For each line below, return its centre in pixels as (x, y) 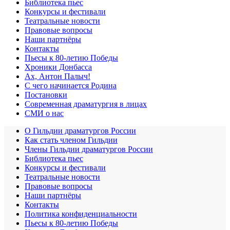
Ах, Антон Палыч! (57, 76)
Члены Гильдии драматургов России (89, 149)
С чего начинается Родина (71, 85)
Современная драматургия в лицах (86, 104)
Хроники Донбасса (58, 67)
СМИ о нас (44, 113)
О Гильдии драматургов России (80, 130)
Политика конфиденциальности (81, 214)
